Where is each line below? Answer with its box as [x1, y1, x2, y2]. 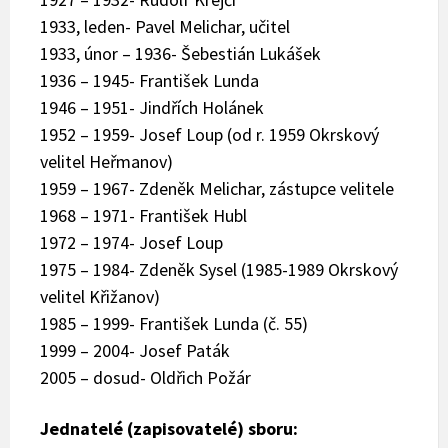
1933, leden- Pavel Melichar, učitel [40, 14, 290, 38]
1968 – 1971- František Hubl [40, 203, 247, 227]
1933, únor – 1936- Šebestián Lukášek [40, 41, 321, 65]
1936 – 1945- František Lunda [40, 68, 259, 92]
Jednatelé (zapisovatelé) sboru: [40, 416, 298, 440]
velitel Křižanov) [40, 284, 160, 308]
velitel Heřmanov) [40, 149, 173, 173]
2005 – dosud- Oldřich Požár [40, 365, 251, 389]
